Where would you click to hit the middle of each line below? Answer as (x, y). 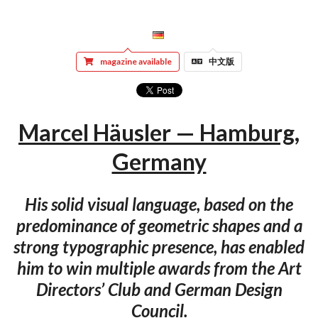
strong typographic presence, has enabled (159, 246)
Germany (159, 162)
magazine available (136, 61)
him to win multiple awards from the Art (159, 268)
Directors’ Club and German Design (159, 289)
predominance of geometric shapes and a (159, 225)
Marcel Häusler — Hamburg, (159, 133)
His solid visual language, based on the (159, 204)
